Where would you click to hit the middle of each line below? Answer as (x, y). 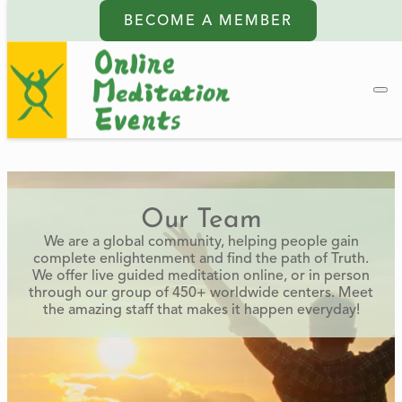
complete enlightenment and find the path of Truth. (201, 259)
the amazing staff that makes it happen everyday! (201, 310)
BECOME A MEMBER (208, 22)
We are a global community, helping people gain (201, 242)
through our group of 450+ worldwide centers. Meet (201, 293)
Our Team (201, 220)
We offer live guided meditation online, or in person (201, 276)
